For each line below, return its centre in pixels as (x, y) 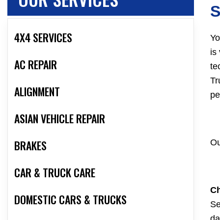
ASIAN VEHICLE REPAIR (60, 119)
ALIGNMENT (37, 92)
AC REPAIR (36, 65)
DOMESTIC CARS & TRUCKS (70, 200)
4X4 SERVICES (43, 38)
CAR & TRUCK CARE (55, 173)
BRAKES (30, 146)
